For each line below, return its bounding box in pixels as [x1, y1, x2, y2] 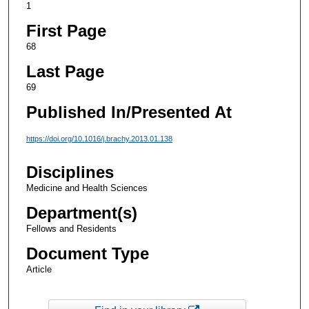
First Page [26, 21, 106, 40]
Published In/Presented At [26, 102, 232, 121]
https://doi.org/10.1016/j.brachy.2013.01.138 [26, 134, 172, 143]
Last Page [26, 61, 104, 81]
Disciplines [26, 163, 114, 182]
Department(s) [26, 203, 137, 223]
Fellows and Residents [26, 223, 117, 235]
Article [26, 264, 52, 275]
